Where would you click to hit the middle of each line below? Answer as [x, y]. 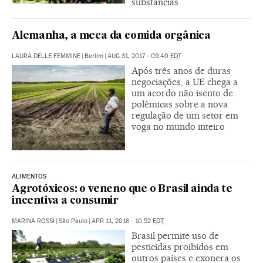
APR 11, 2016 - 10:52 [122, 221]
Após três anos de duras [181, 70]
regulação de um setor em [185, 115]
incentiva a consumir [65, 201]
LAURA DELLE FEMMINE [46, 56]
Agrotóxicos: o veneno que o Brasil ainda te [122, 189]
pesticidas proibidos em [180, 247]
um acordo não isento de [182, 93]
